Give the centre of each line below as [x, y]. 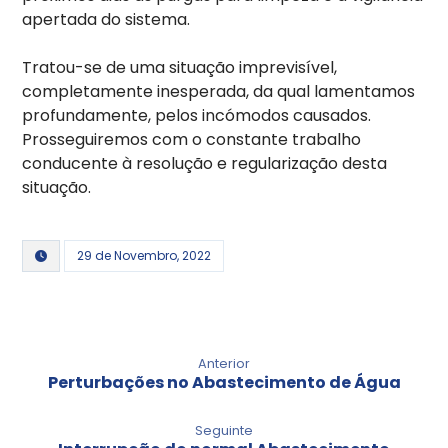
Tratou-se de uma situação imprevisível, [180, 67]
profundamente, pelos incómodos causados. [197, 115]
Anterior [224, 363]
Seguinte [224, 430]
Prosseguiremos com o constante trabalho [192, 139]
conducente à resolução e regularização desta [205, 163]
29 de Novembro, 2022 [144, 255]
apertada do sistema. [106, 19]
